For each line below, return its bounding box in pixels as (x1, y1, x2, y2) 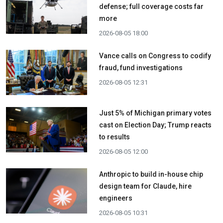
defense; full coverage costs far (99, 2, 204, 10)
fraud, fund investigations (99, 63, 183, 72)
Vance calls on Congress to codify (99, 51, 211, 60)
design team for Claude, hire (99, 182, 192, 190)
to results (99, 133, 130, 141)
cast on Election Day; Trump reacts (99, 121, 212, 129)
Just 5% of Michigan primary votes (99, 109, 212, 117)
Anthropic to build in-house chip (99, 170, 203, 178)
